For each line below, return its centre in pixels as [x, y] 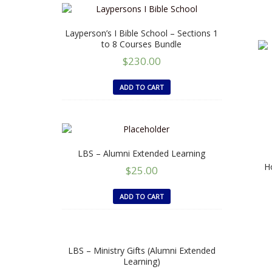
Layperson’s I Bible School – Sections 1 [142, 33]
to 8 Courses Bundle [142, 44]
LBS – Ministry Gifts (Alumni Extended [141, 250]
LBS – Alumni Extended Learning [142, 153]
